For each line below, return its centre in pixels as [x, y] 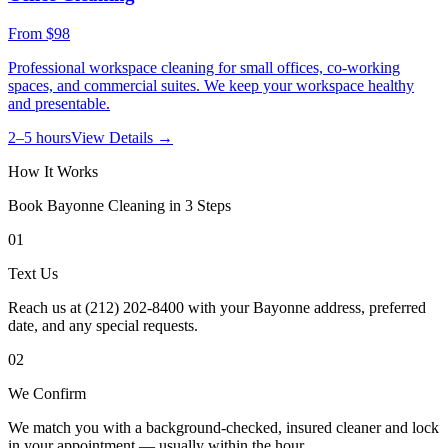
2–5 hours [39, 137]
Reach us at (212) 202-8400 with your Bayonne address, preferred [217, 307]
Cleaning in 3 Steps [167, 205]
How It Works [53, 171]
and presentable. [59, 103]
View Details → [122, 137]
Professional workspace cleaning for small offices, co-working [204, 67]
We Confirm [47, 393]
